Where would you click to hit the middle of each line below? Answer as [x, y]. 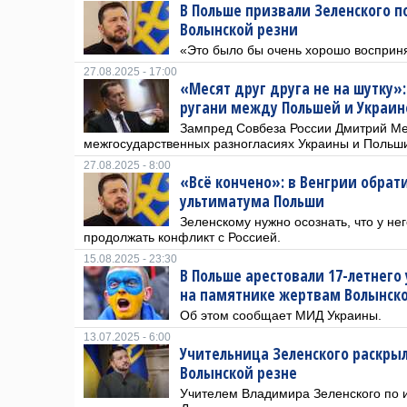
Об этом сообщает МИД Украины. [281, 315]
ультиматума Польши [252, 201]
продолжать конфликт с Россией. [182, 237]
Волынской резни [239, 30]
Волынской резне [238, 373]
